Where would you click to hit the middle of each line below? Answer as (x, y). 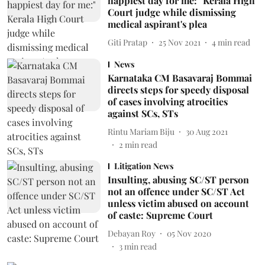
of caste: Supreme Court (160, 215)
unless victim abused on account (178, 203)
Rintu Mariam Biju (141, 131)
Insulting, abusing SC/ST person (178, 180)
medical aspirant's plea (157, 24)
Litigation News (143, 166)
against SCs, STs (143, 113)
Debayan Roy (131, 233)
